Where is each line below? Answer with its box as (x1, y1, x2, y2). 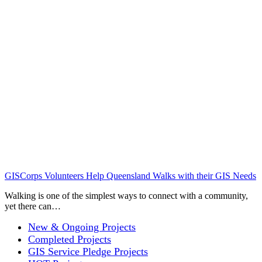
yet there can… (5, 201, 61, 211)
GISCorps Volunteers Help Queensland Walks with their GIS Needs (5, 170, 256, 181)
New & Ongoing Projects (28, 220, 136, 233)
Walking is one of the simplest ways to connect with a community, (5, 190, 248, 201)
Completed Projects (28, 233, 111, 245)
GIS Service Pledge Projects (28, 245, 148, 257)
